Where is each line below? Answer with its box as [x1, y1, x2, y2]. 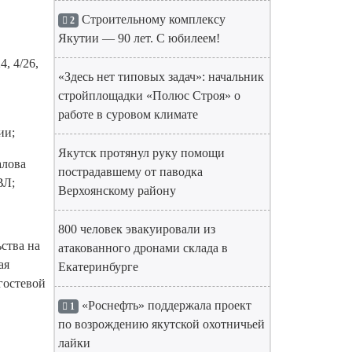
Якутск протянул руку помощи [58, 146, 225, 159]
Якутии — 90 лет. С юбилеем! [58, 31, 220, 45]
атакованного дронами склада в [58, 241, 228, 255]
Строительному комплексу [78, 13, 225, 26]
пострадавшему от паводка [58, 165, 203, 178]
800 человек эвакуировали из [58, 222, 215, 236]
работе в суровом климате [58, 108, 198, 121]
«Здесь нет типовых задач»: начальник [58, 70, 264, 83]
